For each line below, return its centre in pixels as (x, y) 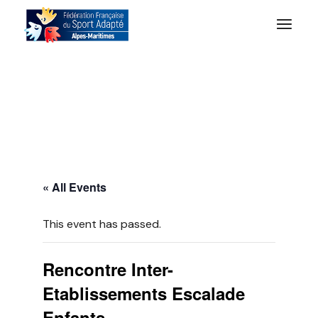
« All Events (75, 187)
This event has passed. (102, 224)
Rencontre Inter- (108, 269)
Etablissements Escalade (144, 293)
